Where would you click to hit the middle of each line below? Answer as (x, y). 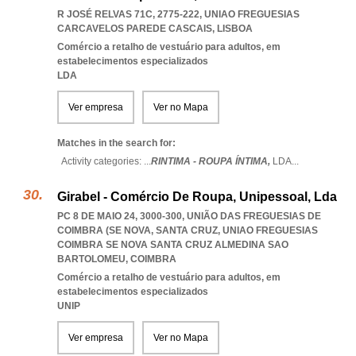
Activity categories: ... (106, 161)
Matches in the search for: (116, 143)
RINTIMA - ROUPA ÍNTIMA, (212, 161)
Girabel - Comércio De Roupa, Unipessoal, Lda (197, 197)
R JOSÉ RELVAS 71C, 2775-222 (128, 14)
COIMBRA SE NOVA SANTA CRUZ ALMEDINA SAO (173, 245)
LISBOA (235, 29)
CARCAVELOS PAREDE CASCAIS (135, 29)
